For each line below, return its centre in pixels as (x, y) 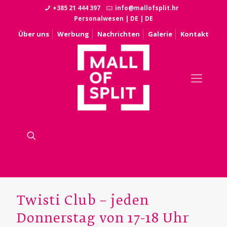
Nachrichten (119, 34)
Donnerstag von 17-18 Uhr (103, 219)
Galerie (160, 34)
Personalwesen (99, 18)
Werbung (73, 34)
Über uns (34, 34)
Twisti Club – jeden (83, 201)
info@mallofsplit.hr (147, 8)
